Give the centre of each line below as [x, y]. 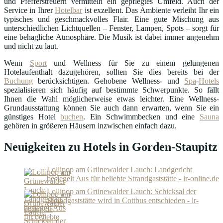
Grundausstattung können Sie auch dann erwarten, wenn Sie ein [111, 108]
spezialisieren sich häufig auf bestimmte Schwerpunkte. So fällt [111, 90]
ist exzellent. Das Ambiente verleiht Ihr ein [151, 10]
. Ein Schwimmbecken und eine [142, 117]
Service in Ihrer [30, 10]
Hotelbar [69, 10]
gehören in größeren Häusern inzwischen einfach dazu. [90, 126]
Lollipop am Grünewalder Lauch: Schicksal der [121, 191]
